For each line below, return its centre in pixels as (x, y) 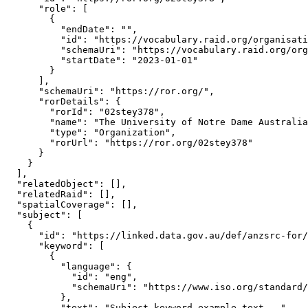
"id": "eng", (71, 277)
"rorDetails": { (63, 101)
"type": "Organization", (91, 132)
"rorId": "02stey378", (85, 112)
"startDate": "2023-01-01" (102, 60)
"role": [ (47, 9)
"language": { (69, 266)
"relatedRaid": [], (60, 194)
